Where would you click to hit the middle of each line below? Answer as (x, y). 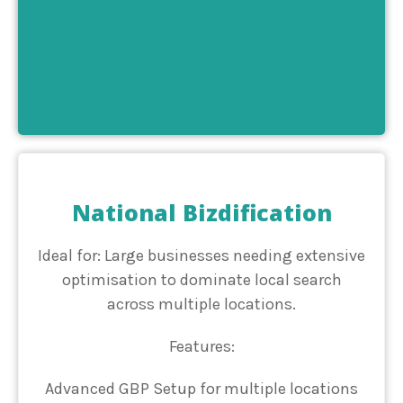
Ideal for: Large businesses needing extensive (201, 256)
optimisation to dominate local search (201, 280)
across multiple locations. (201, 304)
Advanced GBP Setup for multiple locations (201, 389)
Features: (201, 347)
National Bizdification (201, 213)
